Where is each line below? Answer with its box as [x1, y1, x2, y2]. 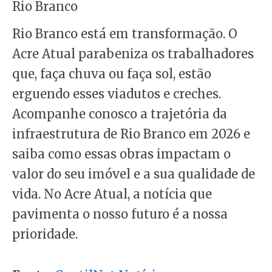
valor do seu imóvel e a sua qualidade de [12, 166, 255, 182]
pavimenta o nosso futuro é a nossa [12, 206, 228, 222]
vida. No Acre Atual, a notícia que [12, 186, 212, 202]
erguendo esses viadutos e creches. [12, 86, 221, 101]
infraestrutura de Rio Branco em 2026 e [12, 126, 250, 141]
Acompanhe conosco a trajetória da [12, 106, 227, 121]
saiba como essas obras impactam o [12, 146, 231, 161]
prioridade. [12, 226, 78, 242]
